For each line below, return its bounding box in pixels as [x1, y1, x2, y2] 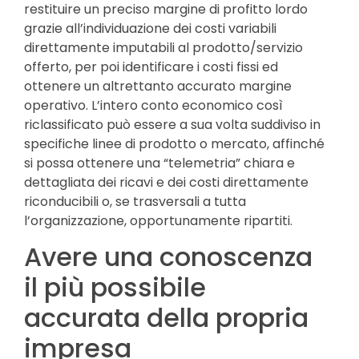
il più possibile [24, 269, 206, 306]
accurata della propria [24, 300, 309, 337]
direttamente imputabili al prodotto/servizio [24, 38, 303, 57]
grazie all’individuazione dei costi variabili [24, 18, 276, 38]
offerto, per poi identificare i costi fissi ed [24, 57, 278, 76]
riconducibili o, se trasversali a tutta [24, 192, 246, 211]
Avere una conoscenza [24, 239, 313, 276]
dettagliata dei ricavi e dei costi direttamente [24, 172, 309, 192]
